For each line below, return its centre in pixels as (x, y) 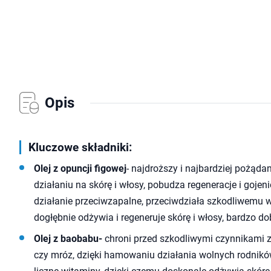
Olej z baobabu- (68, 239)
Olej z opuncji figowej (80, 168)
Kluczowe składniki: (80, 147)
